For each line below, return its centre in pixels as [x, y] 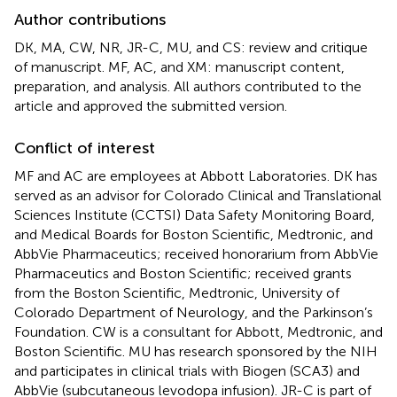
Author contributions [90, 19]
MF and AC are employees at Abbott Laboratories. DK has [196, 175]
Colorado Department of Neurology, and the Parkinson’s [194, 312]
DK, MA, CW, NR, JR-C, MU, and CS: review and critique [191, 47]
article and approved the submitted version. [151, 105]
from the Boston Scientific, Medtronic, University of [177, 292]
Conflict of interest [85, 148]
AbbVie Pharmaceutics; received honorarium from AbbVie [196, 253]
